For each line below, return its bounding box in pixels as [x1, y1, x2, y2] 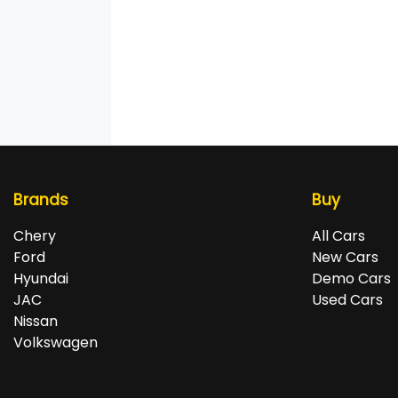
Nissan [13, 311, 58, 332]
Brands [13, 189, 68, 211]
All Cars [312, 226, 365, 247]
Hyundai [13, 268, 68, 290]
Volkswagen [13, 332, 98, 354]
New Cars [312, 247, 378, 268]
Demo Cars [312, 268, 391, 290]
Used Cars [312, 290, 383, 311]
